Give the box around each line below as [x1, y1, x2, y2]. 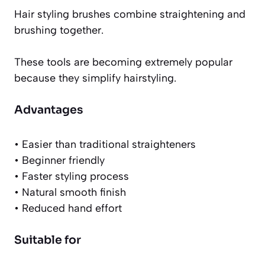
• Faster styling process [14, 170, 129, 183]
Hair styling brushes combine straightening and [14, 8, 245, 21]
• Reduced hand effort [14, 202, 122, 215]
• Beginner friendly [14, 154, 105, 167]
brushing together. [14, 24, 104, 37]
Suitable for [14, 233, 81, 248]
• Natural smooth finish [14, 186, 126, 199]
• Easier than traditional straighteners [14, 138, 196, 151]
